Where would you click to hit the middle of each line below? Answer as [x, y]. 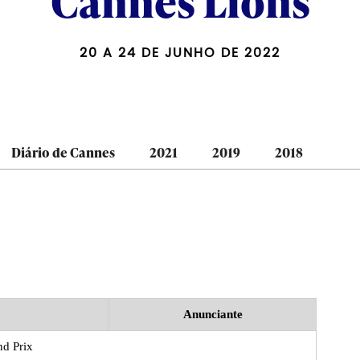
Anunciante [213, 314]
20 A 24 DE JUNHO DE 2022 [180, 52]
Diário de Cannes [63, 152]
